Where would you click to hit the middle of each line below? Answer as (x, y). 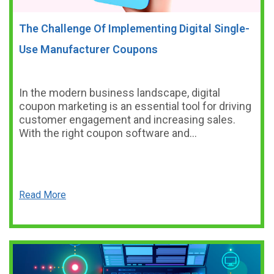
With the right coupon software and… (108, 133)
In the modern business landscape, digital (120, 93)
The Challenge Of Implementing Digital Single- (134, 28)
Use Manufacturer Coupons (88, 49)
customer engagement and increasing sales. (127, 120)
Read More (43, 195)
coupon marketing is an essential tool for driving (135, 106)
